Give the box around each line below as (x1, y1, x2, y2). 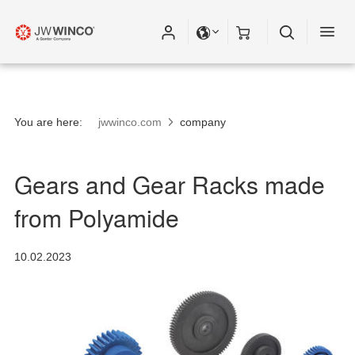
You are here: (14, 116, 82, 128)
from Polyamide (14, 200, 179, 235)
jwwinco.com (98, 116, 162, 128)
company (180, 116, 227, 128)
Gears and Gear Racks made (14, 167, 325, 201)
